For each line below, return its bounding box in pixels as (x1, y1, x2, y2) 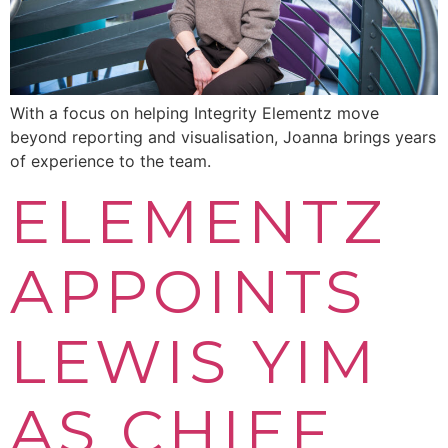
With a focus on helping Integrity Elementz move (10, 102, 379, 123)
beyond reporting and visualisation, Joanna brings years (10, 126, 436, 147)
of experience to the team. (10, 150, 211, 171)
